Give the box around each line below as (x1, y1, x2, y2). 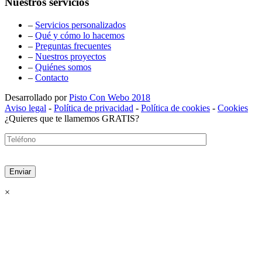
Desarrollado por (5, 92, 69, 102)
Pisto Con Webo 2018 (69, 92, 150, 102)
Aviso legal (5, 102, 46, 113)
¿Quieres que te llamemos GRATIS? (5, 113, 139, 123)
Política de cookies (141, 102, 210, 113)
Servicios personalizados (35, 19, 126, 30)
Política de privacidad (54, 102, 133, 113)
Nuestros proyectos (35, 51, 106, 61)
